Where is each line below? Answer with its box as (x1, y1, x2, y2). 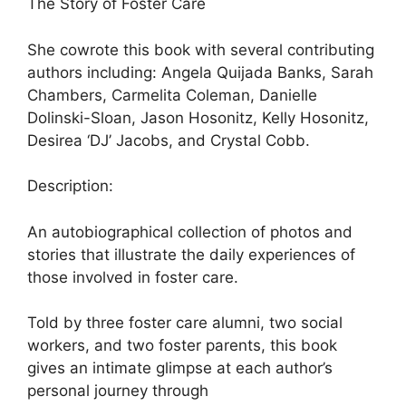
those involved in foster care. (27, 267, 238, 286)
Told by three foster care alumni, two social (27, 314, 343, 333)
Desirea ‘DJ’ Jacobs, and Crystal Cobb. (27, 130, 310, 150)
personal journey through (27, 382, 208, 401)
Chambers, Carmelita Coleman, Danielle (27, 85, 317, 104)
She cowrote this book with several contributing (27, 40, 374, 59)
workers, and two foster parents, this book (27, 336, 337, 355)
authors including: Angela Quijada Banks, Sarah (27, 63, 373, 82)
